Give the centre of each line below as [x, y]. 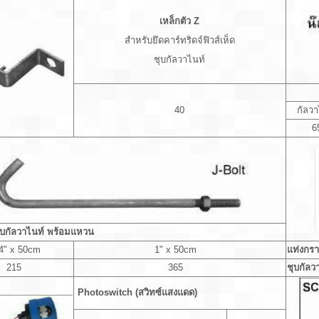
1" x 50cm [179, 250]
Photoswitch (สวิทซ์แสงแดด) [138, 292]
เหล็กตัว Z [180, 21]
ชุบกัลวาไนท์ [180, 59]
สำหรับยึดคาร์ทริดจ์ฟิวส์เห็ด [179, 40]
